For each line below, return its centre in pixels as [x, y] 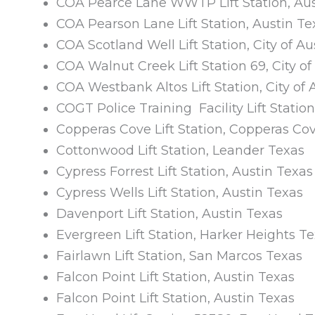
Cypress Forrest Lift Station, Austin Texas [185, 171]
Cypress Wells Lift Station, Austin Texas [180, 192]
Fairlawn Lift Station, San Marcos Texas [179, 256]
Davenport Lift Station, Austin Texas [169, 213]
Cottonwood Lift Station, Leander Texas [180, 150]
